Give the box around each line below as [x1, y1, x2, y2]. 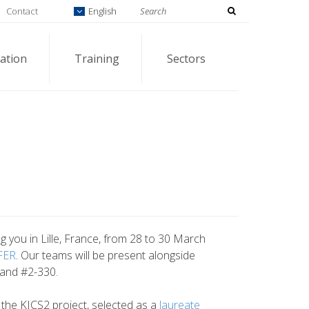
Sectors [167, 51, 206, 66]
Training [74, 51, 119, 66]
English [86, 4, 117, 17]
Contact [6, 4, 38, 17]
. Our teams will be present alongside [15, 247, 195, 263]
